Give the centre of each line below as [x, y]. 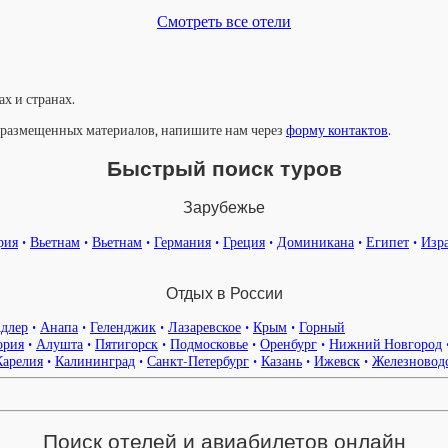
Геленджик [123, 328]
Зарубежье [224, 207]
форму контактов [337, 131]
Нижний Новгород [385, 345]
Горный [322, 328]
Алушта [59, 345]
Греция [244, 242]
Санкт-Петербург [198, 362]
